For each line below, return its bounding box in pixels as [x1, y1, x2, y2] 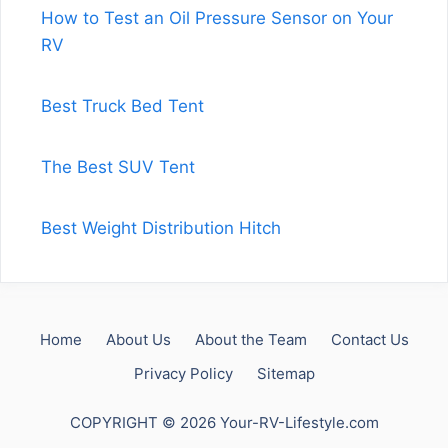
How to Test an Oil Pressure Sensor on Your [41, 8, 393, 28]
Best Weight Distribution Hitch [41, 218, 281, 238]
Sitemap [256, 364, 315, 383]
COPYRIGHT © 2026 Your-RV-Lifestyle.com [69, 413, 379, 432]
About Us [105, 330, 171, 349]
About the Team [194, 330, 307, 349]
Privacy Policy [133, 364, 233, 383]
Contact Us [330, 330, 409, 349]
